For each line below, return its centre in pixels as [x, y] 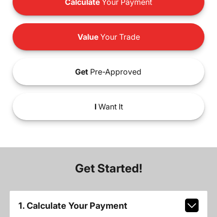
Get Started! [108, 169]
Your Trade [119, 37]
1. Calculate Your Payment [73, 205]
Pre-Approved [115, 72]
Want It [109, 107]
